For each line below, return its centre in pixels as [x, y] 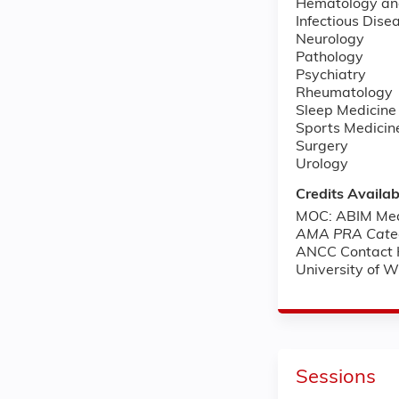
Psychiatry [331, 75]
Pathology [330, 57]
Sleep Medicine [346, 111]
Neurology [330, 40]
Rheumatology [344, 93]
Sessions [336, 378]
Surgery [322, 147]
